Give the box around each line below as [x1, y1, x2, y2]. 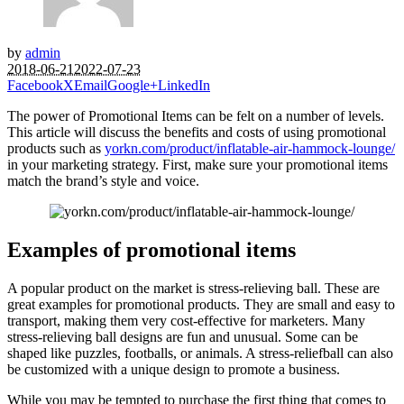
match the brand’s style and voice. [7, 172, 199, 188]
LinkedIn [158, 77, 210, 93]
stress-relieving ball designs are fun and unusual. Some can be [7, 328, 358, 344]
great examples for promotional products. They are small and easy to [7, 296, 395, 312]
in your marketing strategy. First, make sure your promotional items [7, 156, 388, 172]
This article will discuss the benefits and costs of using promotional [7, 124, 386, 140]
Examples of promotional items [7, 237, 296, 262]
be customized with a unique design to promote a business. [7, 361, 340, 377]
